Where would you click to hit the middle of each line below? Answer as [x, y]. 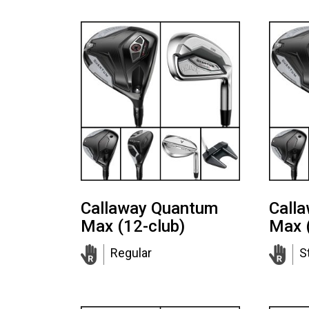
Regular [131, 252]
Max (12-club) [133, 226]
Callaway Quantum [149, 208]
